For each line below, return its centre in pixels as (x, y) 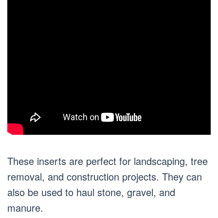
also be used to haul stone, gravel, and (91, 192)
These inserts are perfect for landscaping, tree (108, 161)
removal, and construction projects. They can (105, 176)
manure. (25, 207)
